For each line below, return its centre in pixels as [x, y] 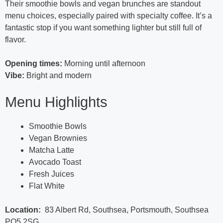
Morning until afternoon [104, 64]
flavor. [15, 40]
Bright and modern [58, 76]
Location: [23, 210]
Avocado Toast [55, 162]
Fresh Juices [52, 174]
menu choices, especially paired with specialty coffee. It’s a [109, 16]
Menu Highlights [56, 102]
